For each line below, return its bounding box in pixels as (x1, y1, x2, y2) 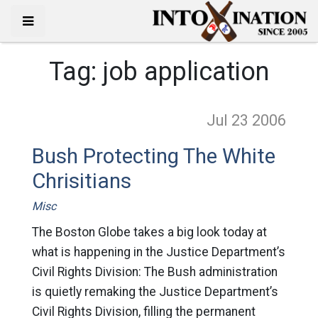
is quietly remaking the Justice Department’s (31, 285, 278, 299)
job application (102, 57, 269, 87)
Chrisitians (31, 169, 131, 193)
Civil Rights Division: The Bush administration (31, 265, 278, 279)
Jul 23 (207, 111, 253, 129)
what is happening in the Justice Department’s (31, 245, 285, 259)
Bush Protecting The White (31, 144, 275, 168)
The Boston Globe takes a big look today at (31, 225, 267, 239)
